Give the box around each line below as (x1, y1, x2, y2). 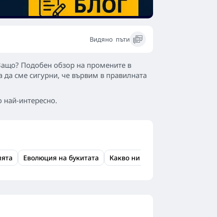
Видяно (90, 34, 113, 44)
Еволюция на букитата (23, 153, 99, 162)
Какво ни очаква (109, 153, 165, 162)
